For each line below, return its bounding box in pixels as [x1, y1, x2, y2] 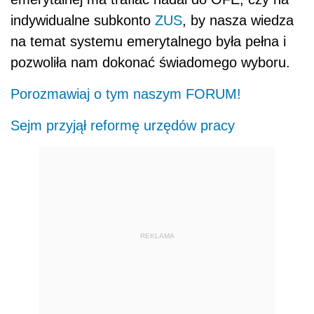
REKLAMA [139, 231, 175, 240]
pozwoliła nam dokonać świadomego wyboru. [11, 55, 290, 71]
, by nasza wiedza [182, 13, 294, 29]
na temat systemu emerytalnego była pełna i [11, 34, 286, 50]
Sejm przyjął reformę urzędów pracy [11, 118, 235, 134]
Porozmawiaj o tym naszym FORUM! [11, 86, 241, 102]
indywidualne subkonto [11, 13, 155, 29]
